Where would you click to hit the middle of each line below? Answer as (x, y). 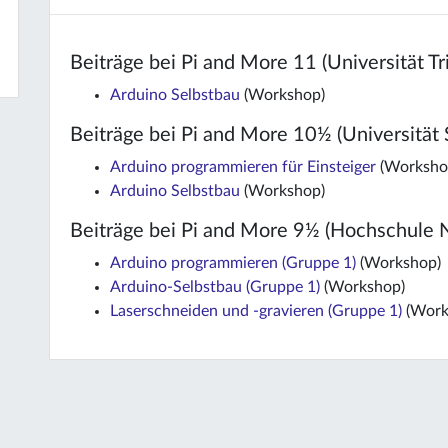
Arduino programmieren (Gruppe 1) (233, 263)
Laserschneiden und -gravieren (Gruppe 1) (256, 311)
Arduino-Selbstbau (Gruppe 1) (215, 287)
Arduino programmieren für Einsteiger (243, 167)
